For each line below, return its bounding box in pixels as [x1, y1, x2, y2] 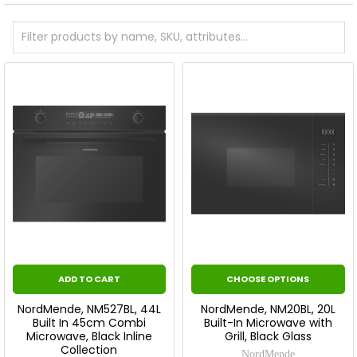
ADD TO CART [57, 272, 120, 285]
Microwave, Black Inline [25, 328, 152, 344]
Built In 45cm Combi [32, 314, 146, 331]
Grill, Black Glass [224, 328, 312, 344]
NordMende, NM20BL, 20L [200, 300, 335, 317]
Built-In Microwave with [203, 314, 332, 331]
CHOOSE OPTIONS [226, 272, 310, 285]
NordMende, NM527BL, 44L [17, 300, 161, 317]
